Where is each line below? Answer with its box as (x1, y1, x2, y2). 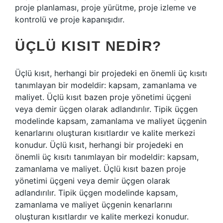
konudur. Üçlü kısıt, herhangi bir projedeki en (15, 140, 183, 150)
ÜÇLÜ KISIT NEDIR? (15, 38, 162, 54)
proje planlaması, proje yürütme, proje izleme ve (15, 2, 196, 12)
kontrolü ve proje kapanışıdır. (15, 14, 124, 24)
